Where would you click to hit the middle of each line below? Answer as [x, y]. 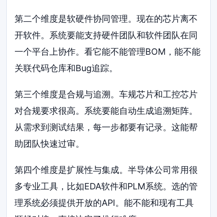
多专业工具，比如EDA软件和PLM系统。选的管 [106, 186]
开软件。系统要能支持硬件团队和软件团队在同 [106, 35]
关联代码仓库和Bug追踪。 [66, 68]
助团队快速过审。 [50, 144]
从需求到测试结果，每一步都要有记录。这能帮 [106, 127]
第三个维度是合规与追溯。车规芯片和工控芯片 [106, 94]
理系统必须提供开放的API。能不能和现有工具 [104, 202]
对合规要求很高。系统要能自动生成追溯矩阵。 [106, 111]
